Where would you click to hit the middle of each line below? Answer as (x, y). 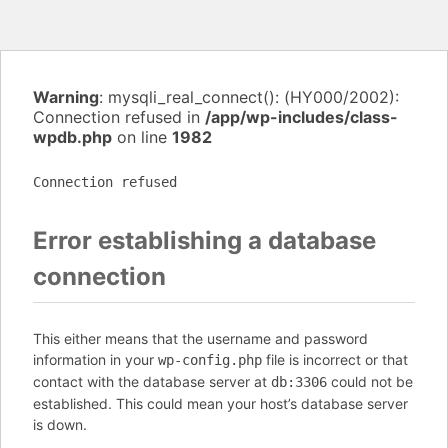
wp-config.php (210, 360)
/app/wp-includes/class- (301, 117)
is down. (60, 424)
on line (142, 137)
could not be (370, 381)
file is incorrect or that (335, 359)
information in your (95, 359)
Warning (66, 97)
